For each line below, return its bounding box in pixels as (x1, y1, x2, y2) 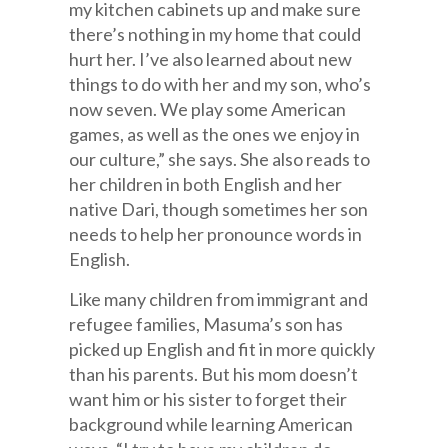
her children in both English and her (69, 173, 343, 195)
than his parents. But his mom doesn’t (69, 363, 359, 385)
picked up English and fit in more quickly (69, 338, 376, 360)
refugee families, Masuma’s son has (69, 313, 344, 335)
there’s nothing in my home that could (69, 23, 362, 45)
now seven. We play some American (69, 98, 347, 120)
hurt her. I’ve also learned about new (69, 48, 353, 70)
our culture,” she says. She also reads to (69, 148, 371, 170)
